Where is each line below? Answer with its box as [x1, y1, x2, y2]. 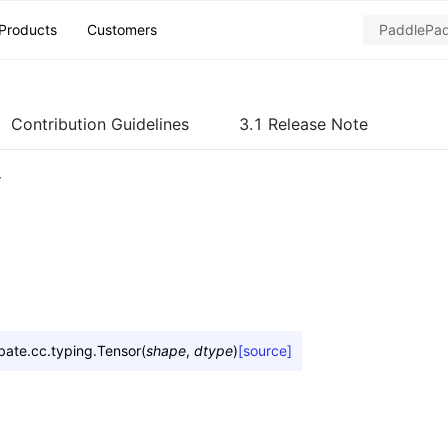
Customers [87, 21, 157, 38]
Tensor [97, 342, 141, 359]
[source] [238, 342, 292, 359]
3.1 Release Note [239, 114, 368, 134]
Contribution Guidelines [11, 114, 189, 134]
